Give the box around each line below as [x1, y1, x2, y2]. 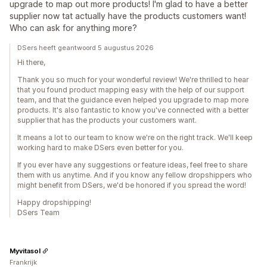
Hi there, [17, 58, 45, 67]
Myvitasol [10, 246, 41, 255]
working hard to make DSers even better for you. [17, 143, 184, 152]
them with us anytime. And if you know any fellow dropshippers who [17, 170, 252, 179]
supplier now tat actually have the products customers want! [10, 11, 246, 21]
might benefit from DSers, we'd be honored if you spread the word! [17, 181, 246, 190]
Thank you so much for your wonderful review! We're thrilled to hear [17, 75, 249, 84]
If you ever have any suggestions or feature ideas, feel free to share [17, 160, 247, 169]
